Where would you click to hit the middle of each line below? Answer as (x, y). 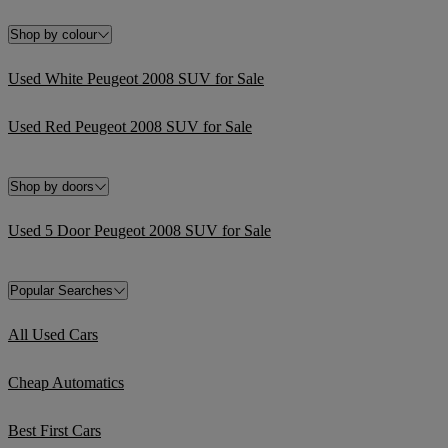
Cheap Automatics (66, 382)
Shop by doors (52, 186)
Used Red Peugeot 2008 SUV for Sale (130, 126)
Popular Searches (61, 290)
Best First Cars (54, 430)
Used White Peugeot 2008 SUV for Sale (136, 78)
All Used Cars (53, 334)
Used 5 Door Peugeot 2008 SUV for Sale (139, 230)
